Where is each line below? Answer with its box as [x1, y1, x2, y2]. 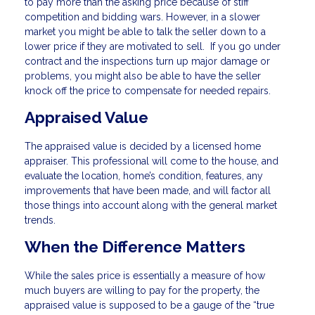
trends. [25, 214, 56, 226]
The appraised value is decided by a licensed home [25, 140, 261, 152]
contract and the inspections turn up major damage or [25, 56, 270, 67]
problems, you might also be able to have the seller [25, 70, 261, 82]
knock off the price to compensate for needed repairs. [25, 85, 271, 97]
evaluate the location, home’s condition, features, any [25, 169, 263, 181]
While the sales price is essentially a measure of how [25, 269, 265, 281]
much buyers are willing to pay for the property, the [25, 284, 259, 296]
